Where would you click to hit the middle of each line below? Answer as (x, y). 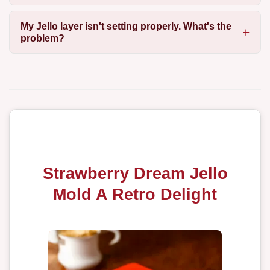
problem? (42, 38)
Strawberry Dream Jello (135, 173)
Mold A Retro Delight (135, 194)
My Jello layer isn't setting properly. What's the (126, 26)
